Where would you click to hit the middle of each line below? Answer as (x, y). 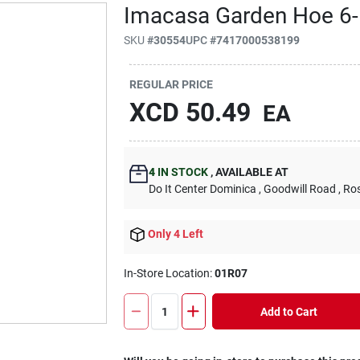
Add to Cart (288, 311)
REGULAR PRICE (172, 84)
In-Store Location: (170, 274)
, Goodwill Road (298, 189)
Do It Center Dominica (203, 189)
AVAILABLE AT (251, 172)
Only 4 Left (176, 234)
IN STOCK (182, 172)
